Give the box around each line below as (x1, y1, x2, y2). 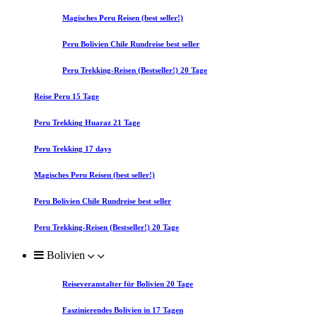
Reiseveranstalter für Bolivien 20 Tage (62, 279, 193, 288)
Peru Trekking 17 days (34, 144, 111, 153)
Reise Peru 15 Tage (34, 91, 99, 100)
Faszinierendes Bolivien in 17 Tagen (62, 305, 183, 314)
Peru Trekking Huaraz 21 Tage (34, 117, 140, 127)
